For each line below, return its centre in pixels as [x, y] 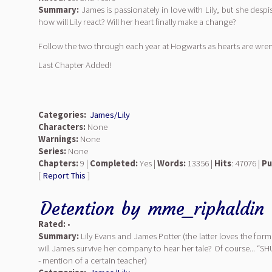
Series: [52, 151]
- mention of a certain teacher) [93, 260]
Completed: [114, 163]
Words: [172, 163]
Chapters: [58, 163]
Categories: [62, 115]
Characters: [62, 127]
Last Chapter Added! [75, 65]
